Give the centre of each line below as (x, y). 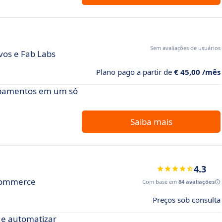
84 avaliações (196, 181)
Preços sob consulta (187, 199)
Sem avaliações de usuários (185, 48)
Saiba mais (151, 121)
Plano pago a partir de (135, 72)
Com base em (160, 181)
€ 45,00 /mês (197, 72)
